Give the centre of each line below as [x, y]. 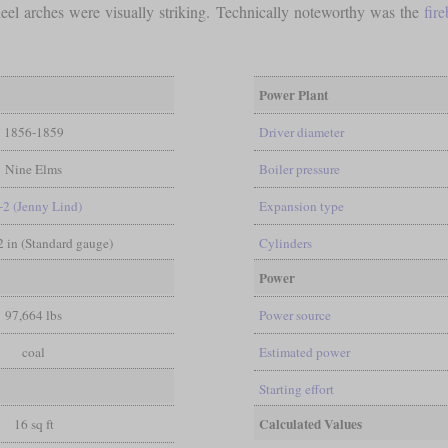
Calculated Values [310, 423]
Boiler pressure [299, 168]
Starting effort [296, 388]
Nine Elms [34, 168]
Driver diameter [301, 131]
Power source [294, 314]
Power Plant [293, 94]
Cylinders [285, 242]
